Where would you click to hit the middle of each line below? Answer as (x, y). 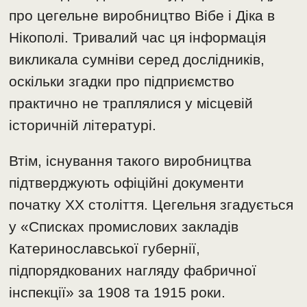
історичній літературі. (83, 125)
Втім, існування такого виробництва (131, 160)
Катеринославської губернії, (105, 248)
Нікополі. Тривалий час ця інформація (138, 37)
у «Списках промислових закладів (124, 226)
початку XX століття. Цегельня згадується (151, 204)
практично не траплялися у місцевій (131, 103)
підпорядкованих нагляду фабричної (133, 270)
